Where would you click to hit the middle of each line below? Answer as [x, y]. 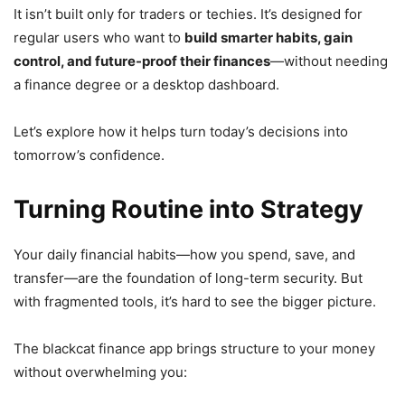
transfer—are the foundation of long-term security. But [188, 278]
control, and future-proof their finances [142, 61]
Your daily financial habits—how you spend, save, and [184, 254]
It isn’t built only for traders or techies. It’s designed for [188, 14]
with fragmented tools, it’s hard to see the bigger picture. [195, 301]
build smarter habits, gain [268, 37]
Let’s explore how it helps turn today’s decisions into [181, 131]
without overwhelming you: [100, 372]
